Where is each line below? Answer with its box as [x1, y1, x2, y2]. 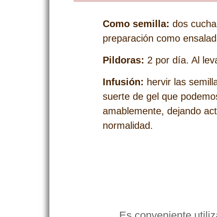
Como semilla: [103, 18, 170, 29]
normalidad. [103, 120, 153, 131]
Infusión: [103, 77, 144, 87]
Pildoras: [103, 55, 144, 65]
